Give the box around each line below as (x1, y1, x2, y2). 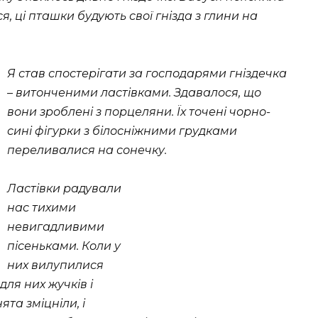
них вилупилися (7, 258, 104, 273)
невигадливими (7, 220, 104, 234)
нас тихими (7, 201, 76, 215)
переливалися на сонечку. (7, 143, 167, 158)
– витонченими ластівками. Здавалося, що (7, 86, 261, 100)
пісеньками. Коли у (7, 239, 121, 253)
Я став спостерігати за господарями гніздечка (7, 67, 287, 81)
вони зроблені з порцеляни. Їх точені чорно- (7, 105, 270, 119)
